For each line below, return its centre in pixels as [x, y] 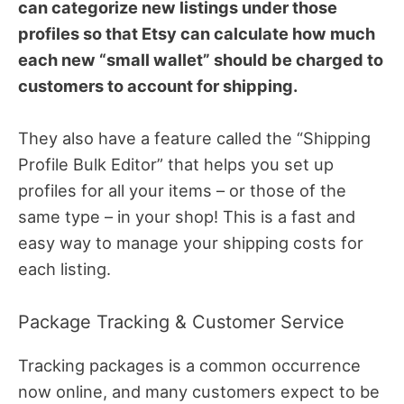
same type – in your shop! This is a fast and [187, 217]
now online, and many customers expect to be [199, 391]
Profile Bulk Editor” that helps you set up [176, 165]
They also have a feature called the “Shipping [194, 138]
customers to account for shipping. [158, 86]
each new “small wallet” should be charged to [201, 60]
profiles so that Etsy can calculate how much [197, 34]
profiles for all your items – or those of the [182, 191]
